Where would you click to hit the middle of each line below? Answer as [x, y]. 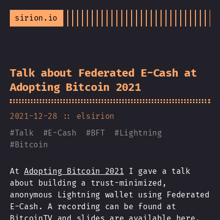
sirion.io [36, 18]
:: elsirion [88, 116]
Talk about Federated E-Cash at [103, 73]
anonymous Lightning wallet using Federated [110, 195]
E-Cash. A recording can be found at [93, 206]
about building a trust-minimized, [88, 183]
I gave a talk [157, 171]
